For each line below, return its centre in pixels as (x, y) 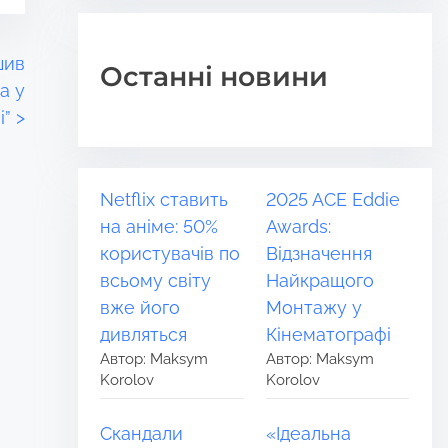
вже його (140, 307)
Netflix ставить (164, 199)
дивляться (144, 334)
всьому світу (156, 280)
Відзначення (319, 253)
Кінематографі (329, 334)
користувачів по (170, 253)
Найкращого (320, 280)
